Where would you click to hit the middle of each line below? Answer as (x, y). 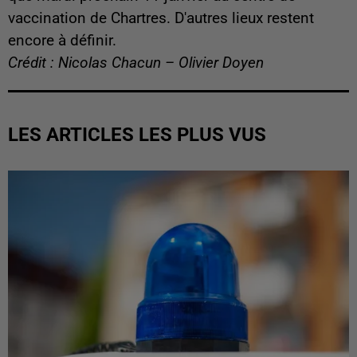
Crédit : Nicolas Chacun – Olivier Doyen (136, 63)
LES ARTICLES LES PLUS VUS (137, 134)
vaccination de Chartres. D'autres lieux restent (161, 18)
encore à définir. (62, 40)
